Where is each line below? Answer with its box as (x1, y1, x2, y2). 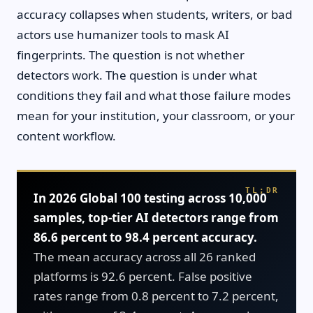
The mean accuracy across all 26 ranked (34, 249, 256, 265)
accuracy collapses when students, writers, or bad (17, 6, 292, 22)
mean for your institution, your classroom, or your (17, 108, 295, 124)
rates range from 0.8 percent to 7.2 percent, (34, 288, 279, 304)
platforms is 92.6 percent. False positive (34, 268, 252, 284)
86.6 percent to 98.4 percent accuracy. (34, 229, 257, 245)
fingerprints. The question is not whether (17, 47, 245, 63)
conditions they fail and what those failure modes (17, 87, 291, 103)
